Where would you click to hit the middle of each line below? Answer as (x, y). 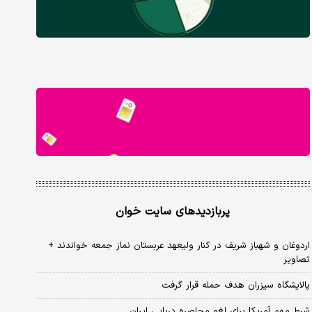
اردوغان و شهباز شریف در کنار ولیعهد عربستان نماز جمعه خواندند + (179, 245)
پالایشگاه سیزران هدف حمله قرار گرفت (235, 285)
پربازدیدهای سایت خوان (173, 211)
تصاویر (296, 259)
